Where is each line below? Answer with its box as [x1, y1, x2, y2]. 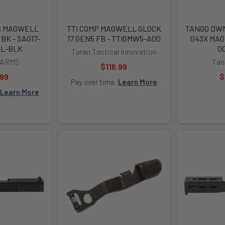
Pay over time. [70, 77, 118, 86]
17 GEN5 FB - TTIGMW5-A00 [67, 33, 161, 43]
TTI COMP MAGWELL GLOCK [66, 23, 161, 33]
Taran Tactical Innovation [71, 46, 157, 56]
